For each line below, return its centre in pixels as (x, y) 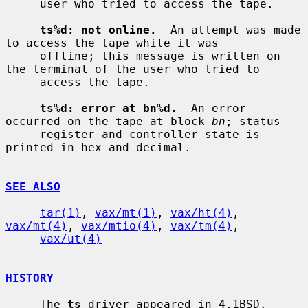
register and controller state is (23, 134)
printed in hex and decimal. (98, 147)
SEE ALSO (33, 186)
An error (212, 108)
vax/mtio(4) (119, 225)
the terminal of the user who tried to (133, 69)
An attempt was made (229, 30)
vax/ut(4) (71, 239)
